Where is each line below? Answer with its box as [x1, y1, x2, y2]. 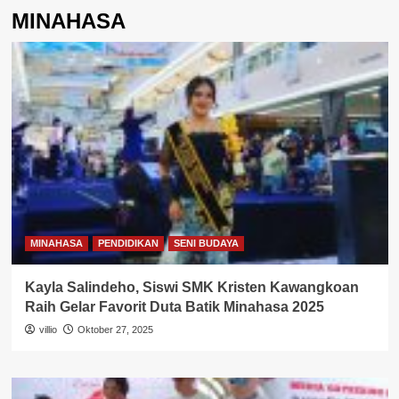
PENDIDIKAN [97, 238, 159, 249]
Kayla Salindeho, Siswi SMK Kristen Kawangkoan [24, 280, 359, 296]
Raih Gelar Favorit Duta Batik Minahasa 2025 [24, 299, 324, 315]
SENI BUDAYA [173, 238, 239, 249]
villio [38, 324, 57, 336]
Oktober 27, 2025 [77, 324, 153, 336]
